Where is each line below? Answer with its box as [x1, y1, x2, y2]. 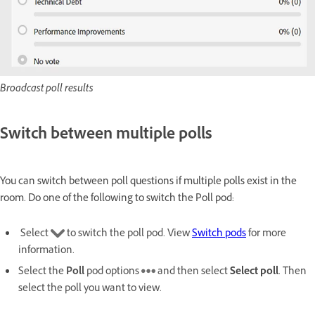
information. [18, 243, 75, 259]
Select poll [230, 264, 278, 281]
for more [246, 226, 286, 243]
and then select [155, 264, 230, 281]
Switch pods [192, 226, 246, 243]
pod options [86, 264, 141, 281]
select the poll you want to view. [18, 281, 162, 297]
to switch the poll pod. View [65, 226, 192, 243]
